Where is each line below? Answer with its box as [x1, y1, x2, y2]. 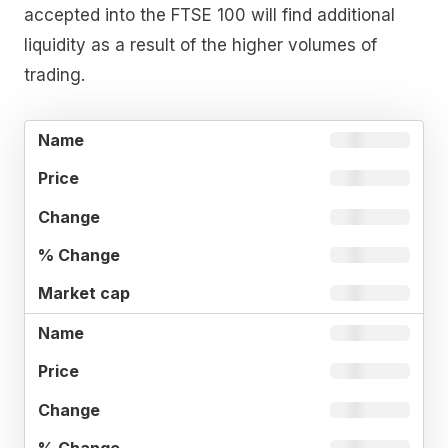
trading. [24, 65, 85, 86]
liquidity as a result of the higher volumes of [24, 35, 377, 56]
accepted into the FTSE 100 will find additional [24, 5, 395, 26]
